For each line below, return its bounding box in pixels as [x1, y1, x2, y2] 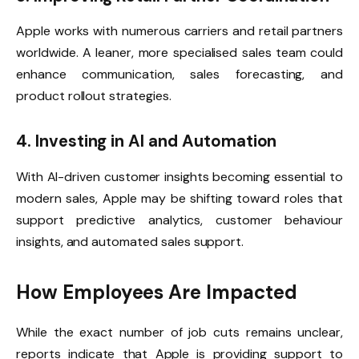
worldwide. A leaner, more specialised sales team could [16, 44, 343, 62]
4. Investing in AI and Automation [16, 131, 277, 152]
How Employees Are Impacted [16, 279, 297, 305]
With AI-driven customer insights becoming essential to [16, 167, 343, 185]
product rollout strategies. [16, 87, 171, 105]
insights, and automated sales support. [16, 232, 244, 250]
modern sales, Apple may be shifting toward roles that [16, 189, 343, 207]
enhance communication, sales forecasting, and [16, 66, 343, 83]
